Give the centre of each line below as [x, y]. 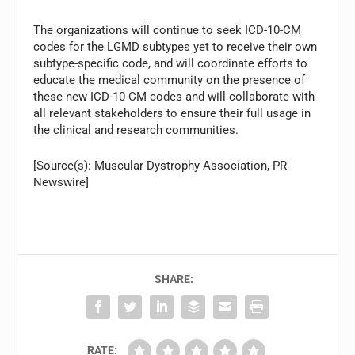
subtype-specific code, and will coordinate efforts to [171, 64]
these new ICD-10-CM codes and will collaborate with [174, 97]
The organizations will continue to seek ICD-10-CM [168, 31]
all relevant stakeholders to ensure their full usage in [172, 114]
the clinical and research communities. [136, 130]
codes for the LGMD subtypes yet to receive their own [176, 47]
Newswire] [61, 183]
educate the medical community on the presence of [170, 80]
